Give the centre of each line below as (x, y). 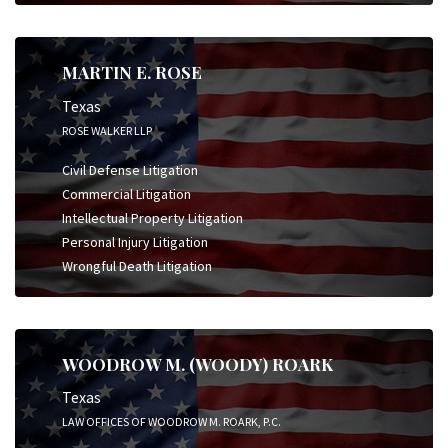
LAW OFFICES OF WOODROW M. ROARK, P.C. (171, 421)
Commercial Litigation (126, 193)
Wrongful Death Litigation (137, 265)
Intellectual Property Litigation (152, 217)
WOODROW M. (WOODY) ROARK (197, 363)
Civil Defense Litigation (130, 169)
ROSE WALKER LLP (107, 130)
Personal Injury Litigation (135, 241)
